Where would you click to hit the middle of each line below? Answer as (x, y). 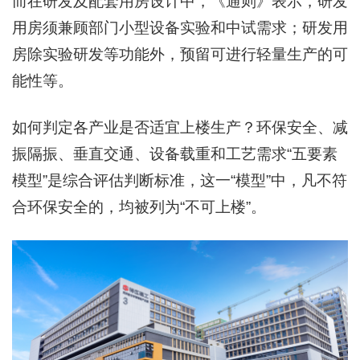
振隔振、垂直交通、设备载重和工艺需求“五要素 (175, 153)
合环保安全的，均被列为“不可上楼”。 (139, 207)
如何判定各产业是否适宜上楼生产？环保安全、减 (180, 127)
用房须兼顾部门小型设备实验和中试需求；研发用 (180, 27)
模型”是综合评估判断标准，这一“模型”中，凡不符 (180, 180)
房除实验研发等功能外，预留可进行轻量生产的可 (180, 54)
